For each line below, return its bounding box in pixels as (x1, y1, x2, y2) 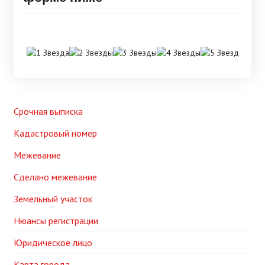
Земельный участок (14, 193, 92, 205)
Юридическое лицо (14, 237, 92, 248)
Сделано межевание (14, 171, 97, 183)
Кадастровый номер (14, 127, 97, 139)
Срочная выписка (14, 105, 83, 117)
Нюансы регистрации (14, 215, 98, 227)
